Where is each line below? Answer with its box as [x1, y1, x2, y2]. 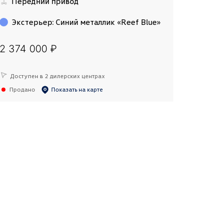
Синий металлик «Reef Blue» [55, 16, 161, 27]
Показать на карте [51, 86, 103, 94]
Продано [9, 86, 35, 94]
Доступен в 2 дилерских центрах [9, 72, 105, 80]
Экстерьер [11, 16, 52, 27]
